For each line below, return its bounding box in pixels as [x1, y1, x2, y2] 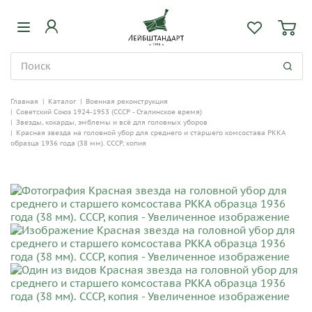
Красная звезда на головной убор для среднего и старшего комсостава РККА [16, 128, 286, 137]
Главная [10, 97, 38, 106]
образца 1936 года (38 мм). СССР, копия [10, 139, 146, 148]
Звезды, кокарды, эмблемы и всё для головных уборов [16, 118, 208, 127]
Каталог [48, 97, 76, 106]
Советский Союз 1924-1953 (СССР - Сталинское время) [16, 107, 202, 116]
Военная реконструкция [86, 97, 168, 106]
